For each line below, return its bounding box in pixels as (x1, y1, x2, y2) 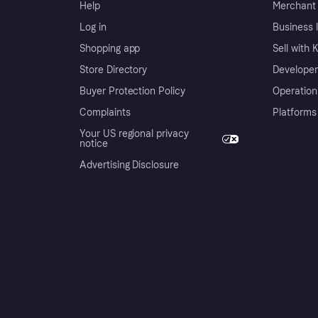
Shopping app (79, 43, 141, 55)
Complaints (79, 106, 131, 119)
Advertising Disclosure (79, 159, 179, 171)
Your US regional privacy (79, 128, 189, 140)
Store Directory (79, 64, 148, 76)
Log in (79, 21, 106, 33)
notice (79, 138, 108, 150)
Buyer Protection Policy (79, 85, 185, 97)
